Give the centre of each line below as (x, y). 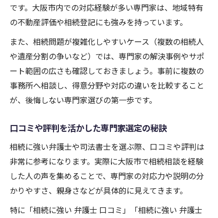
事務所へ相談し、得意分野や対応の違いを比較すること (107, 85)
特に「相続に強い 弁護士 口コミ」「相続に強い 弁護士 (106, 210)
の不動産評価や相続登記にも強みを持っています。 (99, 22)
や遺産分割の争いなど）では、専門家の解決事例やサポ (107, 56)
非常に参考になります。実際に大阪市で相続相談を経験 (107, 161)
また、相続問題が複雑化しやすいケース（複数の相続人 (107, 42)
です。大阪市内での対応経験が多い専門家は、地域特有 (107, 8)
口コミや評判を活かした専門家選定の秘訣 (88, 128)
